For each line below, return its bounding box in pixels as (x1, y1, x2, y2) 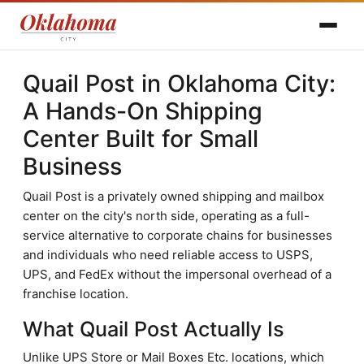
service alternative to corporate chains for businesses (23, 227, 332, 243)
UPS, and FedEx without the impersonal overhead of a (23, 266, 331, 282)
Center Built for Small (23, 124, 258, 153)
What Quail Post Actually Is (23, 317, 284, 341)
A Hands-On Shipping (23, 97, 262, 125)
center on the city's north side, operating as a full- (23, 208, 310, 223)
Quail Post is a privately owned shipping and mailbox (23, 188, 324, 204)
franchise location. (23, 286, 128, 301)
